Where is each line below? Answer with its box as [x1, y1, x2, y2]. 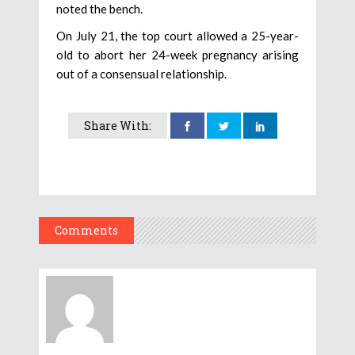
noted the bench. [56, 2, 143, 17]
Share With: [84, 118, 151, 134]
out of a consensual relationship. [56, 67, 227, 82]
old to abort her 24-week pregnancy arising [56, 48, 299, 63]
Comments [55, 223, 118, 239]
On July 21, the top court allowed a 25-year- [56, 29, 299, 44]
